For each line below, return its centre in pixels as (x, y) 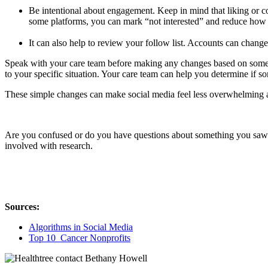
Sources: (22, 206)
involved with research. (50, 145)
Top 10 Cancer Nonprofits (80, 237)
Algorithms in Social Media (81, 227)
